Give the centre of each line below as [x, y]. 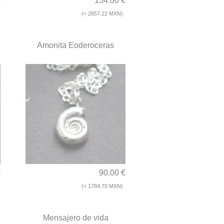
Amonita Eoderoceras [75, 45]
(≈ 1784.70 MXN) [102, 186]
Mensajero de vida [75, 218]
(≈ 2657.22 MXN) [102, 14]
